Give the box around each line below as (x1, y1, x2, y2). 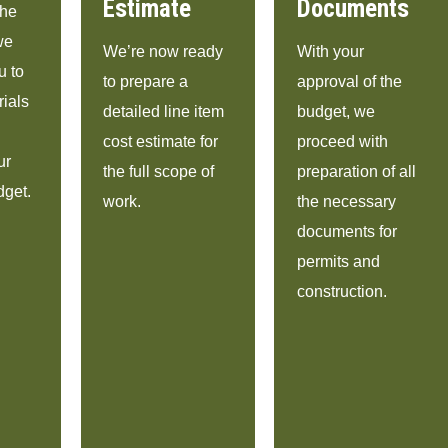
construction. (297, 282, 388, 300)
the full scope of (103, 162, 215, 180)
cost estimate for (103, 132, 219, 150)
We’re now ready (103, 42, 224, 60)
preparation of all (297, 162, 417, 180)
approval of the (297, 72, 403, 90)
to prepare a (103, 72, 189, 90)
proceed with (297, 132, 389, 150)
